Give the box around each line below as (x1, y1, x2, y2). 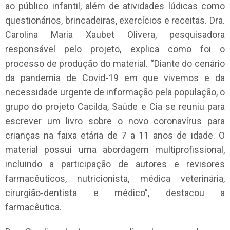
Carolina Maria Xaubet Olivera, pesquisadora (5, 29, 225, 41)
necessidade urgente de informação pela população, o (5, 87, 225, 98)
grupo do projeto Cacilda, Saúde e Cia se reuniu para (5, 101, 225, 112)
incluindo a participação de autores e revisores (5, 159, 225, 170)
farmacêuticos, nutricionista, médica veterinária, (5, 173, 225, 184)
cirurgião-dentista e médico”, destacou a (5, 187, 225, 199)
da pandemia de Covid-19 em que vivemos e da (5, 72, 225, 84)
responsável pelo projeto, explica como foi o (5, 44, 225, 55)
